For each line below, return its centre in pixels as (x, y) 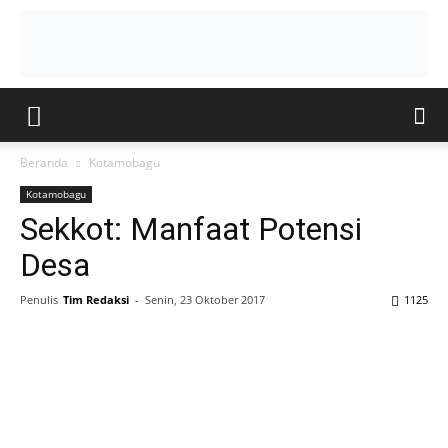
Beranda (44, 162)
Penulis (39, 299)
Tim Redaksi (96, 299)
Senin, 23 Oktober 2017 (205, 299)
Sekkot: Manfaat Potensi (191, 229)
